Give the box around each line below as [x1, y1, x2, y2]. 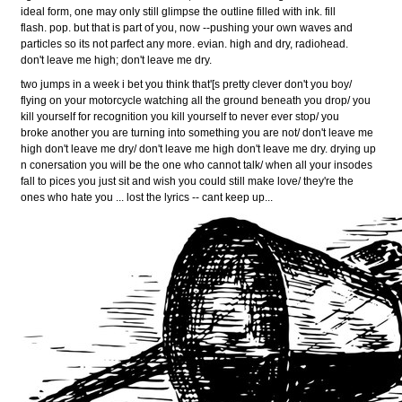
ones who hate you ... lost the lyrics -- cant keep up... [21, 190, 274, 204]
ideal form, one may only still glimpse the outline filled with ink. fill [21, 4, 336, 18]
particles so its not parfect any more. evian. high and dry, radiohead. [21, 37, 349, 50]
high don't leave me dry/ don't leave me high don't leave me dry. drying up [21, 142, 377, 155]
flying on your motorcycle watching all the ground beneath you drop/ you [21, 93, 371, 107]
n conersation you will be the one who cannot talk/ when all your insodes [21, 158, 373, 171]
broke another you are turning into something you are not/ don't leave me [21, 126, 374, 139]
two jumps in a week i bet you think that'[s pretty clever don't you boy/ [21, 77, 353, 91]
